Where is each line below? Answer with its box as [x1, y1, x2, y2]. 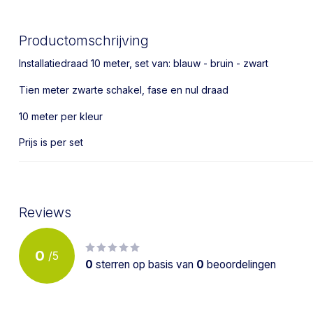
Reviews [19, 204, 71, 221]
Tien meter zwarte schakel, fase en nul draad [19, 83, 231, 96]
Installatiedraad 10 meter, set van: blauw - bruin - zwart [19, 57, 268, 69]
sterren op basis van [93, 258, 196, 272]
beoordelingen [204, 258, 276, 272]
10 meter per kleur [19, 110, 103, 122]
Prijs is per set [19, 136, 86, 149]
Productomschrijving [19, 32, 149, 49]
